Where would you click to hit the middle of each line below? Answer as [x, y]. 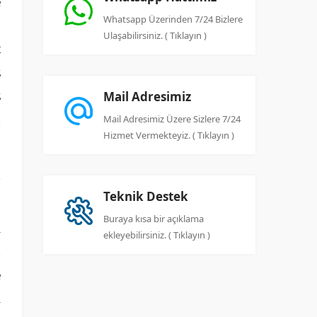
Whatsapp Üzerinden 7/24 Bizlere [173, 19]
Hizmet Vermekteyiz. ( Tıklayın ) [169, 135]
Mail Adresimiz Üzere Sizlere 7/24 [172, 119]
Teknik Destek [146, 196]
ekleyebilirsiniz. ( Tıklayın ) [157, 235]
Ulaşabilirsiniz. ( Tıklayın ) [155, 35]
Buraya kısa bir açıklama [154, 218]
